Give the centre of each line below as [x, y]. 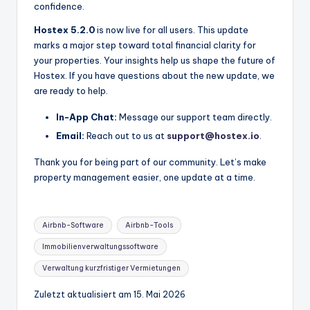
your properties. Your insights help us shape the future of [155, 60]
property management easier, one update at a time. [145, 177]
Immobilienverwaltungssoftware [101, 246]
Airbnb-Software [73, 225]
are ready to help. [71, 90]
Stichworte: [60, 219]
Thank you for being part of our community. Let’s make [150, 162]
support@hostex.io [213, 135]
